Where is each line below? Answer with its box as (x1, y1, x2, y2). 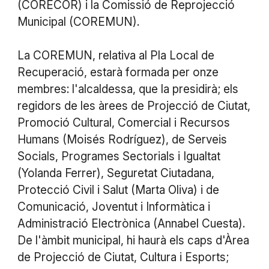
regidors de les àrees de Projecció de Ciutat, (17, 98, 250, 113)
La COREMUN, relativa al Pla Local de (17, 48, 214, 62)
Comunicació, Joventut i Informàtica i (17, 199, 210, 214)
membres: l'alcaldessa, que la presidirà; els (17, 82, 238, 96)
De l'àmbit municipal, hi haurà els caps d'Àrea (17, 233, 249, 247)
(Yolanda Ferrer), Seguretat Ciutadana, (17, 166, 214, 180)
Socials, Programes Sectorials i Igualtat (17, 149, 220, 163)
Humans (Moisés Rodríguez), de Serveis (17, 132, 227, 147)
